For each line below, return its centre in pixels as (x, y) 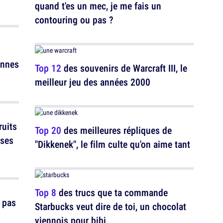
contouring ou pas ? (74, 20)
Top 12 (48, 68)
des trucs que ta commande (112, 192)
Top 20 (48, 130)
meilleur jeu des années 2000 (93, 82)
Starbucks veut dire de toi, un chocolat (111, 206)
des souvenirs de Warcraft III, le (124, 68)
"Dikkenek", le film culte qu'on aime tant (112, 144)
